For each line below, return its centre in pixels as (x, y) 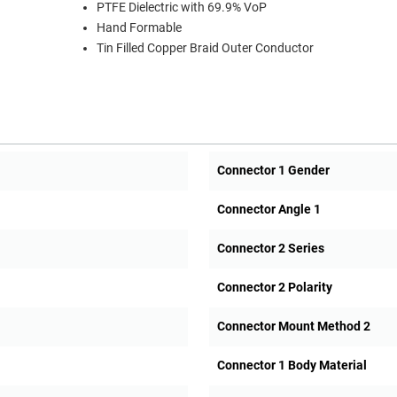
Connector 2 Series (270, 249)
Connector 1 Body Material (292, 366)
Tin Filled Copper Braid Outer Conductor (205, 49)
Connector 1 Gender (273, 171)
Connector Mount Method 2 (293, 327)
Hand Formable (139, 28)
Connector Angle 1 (269, 210)
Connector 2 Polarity (274, 288)
